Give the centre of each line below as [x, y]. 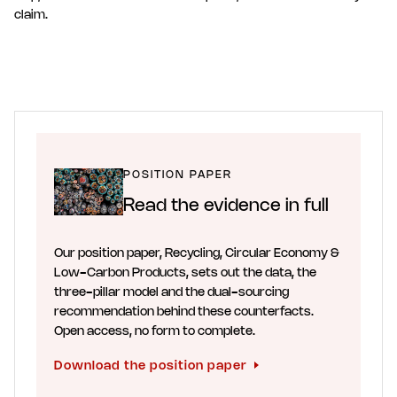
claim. [31, 15]
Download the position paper [151, 366]
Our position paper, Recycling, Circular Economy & [197, 253]
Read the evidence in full [226, 206]
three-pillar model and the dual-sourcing [171, 292]
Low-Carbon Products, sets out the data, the [185, 273]
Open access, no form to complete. [155, 331]
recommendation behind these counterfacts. [184, 312]
